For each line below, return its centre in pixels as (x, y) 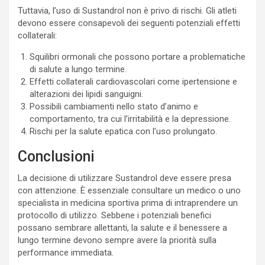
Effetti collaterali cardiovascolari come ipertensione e (133, 82)
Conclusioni (56, 156)
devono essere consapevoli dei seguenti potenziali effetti (129, 23)
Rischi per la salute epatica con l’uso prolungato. (123, 131)
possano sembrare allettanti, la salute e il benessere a (122, 228)
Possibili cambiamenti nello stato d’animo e (114, 106)
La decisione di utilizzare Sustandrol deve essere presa (125, 178)
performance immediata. (66, 253)
